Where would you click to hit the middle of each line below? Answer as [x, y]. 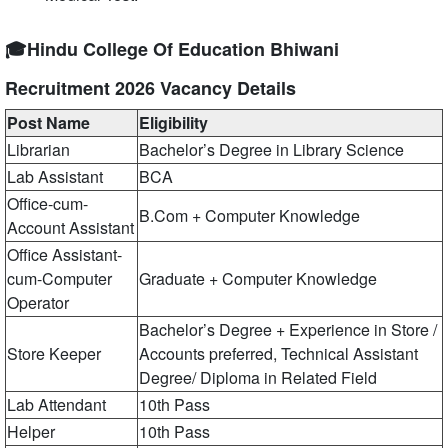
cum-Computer [59, 278]
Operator [38, 302]
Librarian [38, 149]
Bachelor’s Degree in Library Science [271, 149]
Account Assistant [70, 227]
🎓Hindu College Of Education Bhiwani [172, 49]
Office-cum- [47, 203]
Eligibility [173, 122]
